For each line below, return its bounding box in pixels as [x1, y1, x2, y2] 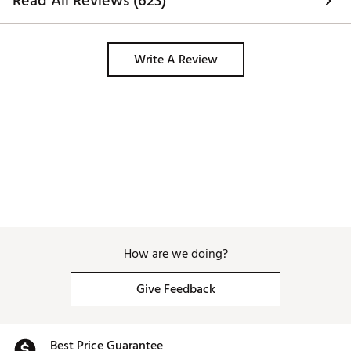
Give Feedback [136, 279, 215, 300]
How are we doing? [123, 244, 228, 265]
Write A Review [133, 49, 218, 71]
